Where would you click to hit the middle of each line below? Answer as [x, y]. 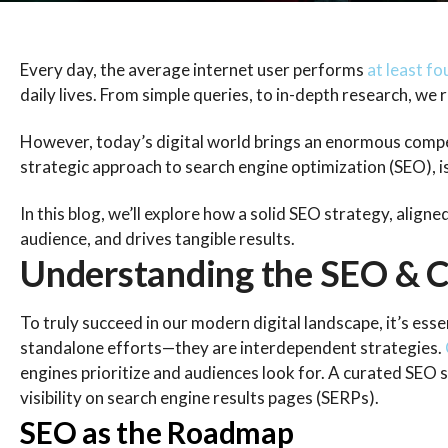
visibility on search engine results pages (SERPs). [201, 397]
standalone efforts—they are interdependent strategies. [232, 347]
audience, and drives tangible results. [157, 238]
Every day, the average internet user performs [193, 69]
